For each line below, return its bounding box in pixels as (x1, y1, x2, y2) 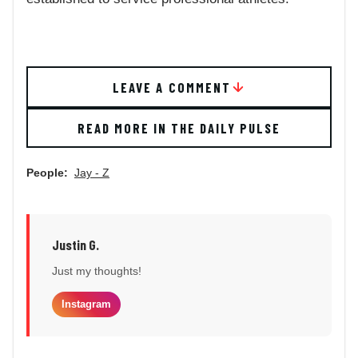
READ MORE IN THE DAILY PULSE (77, 120, 281, 137)
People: (26, 166, 68, 180)
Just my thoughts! (52, 265, 141, 278)
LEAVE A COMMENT (113, 79, 231, 96)
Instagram (62, 298, 111, 311)
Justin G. (52, 237, 99, 253)
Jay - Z (74, 166, 109, 180)
